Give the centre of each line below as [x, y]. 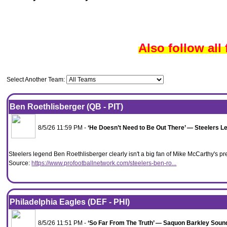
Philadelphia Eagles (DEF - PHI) [70, 202]
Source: [20, 163]
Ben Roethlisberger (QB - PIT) [67, 107]
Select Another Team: [37, 80]
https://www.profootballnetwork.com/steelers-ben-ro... [104, 163]
